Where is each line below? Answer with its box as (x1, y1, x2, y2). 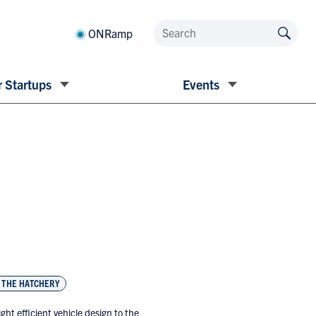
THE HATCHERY (1, 276, 60, 290)
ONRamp (88, 26, 133, 40)
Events (183, 76, 220, 92)
